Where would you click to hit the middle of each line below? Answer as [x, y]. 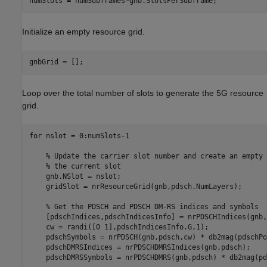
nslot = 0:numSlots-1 [85, 136]
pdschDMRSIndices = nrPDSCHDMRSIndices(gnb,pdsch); [139, 248]
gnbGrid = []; [56, 62]
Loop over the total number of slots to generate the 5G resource [143, 93]
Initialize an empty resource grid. [83, 31]
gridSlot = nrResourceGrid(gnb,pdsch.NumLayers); [135, 187]
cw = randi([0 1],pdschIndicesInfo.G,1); [119, 227]
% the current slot [83, 167]
